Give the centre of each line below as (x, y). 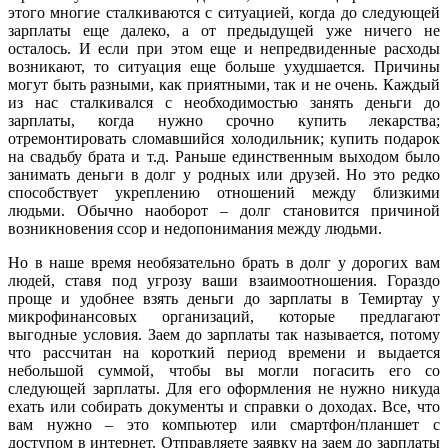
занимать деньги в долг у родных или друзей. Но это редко (224, 174)
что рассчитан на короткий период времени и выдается (224, 352)
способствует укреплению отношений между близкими (224, 192)
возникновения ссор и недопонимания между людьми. (195, 228)
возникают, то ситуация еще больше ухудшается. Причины (224, 66)
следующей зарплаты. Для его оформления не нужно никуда (224, 388)
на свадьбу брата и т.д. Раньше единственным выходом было (224, 156)
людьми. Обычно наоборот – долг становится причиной (224, 210)
